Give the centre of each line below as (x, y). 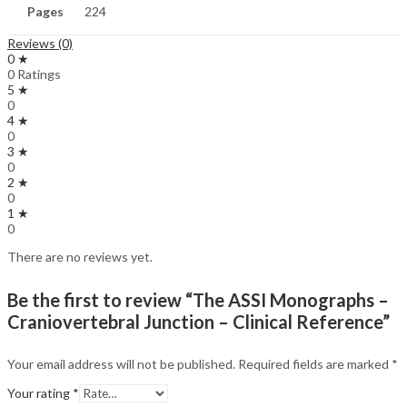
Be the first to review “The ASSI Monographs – (198, 299)
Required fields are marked (315, 364)
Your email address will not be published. (121, 364)
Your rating (40, 393)
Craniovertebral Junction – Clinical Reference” (199, 321)
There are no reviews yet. (80, 257)
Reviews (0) (40, 44)
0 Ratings (34, 74)
